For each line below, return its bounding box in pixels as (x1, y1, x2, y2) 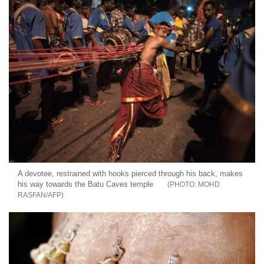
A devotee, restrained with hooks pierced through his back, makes (18, 169, 243, 178)
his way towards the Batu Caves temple (18, 179, 153, 189)
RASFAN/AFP (18, 190, 61, 199)
